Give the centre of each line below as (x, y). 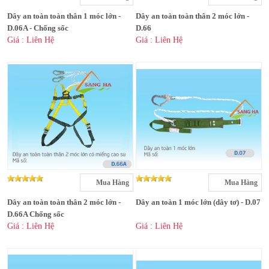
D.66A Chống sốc (36, 214)
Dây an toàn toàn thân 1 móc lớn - (64, 16)
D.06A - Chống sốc (38, 28)
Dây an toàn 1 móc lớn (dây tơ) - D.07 (198, 202)
